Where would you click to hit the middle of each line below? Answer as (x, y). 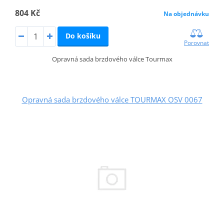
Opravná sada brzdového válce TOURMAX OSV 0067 (112, 99)
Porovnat (197, 42)
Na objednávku (186, 13)
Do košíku (83, 35)
